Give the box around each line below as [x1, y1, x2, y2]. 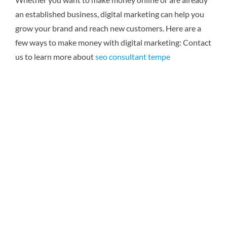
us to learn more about [15, 52, 95, 61]
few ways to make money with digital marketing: [15, 37, 181, 47]
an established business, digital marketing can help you [15, 9, 204, 19]
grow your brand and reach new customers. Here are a [15, 23, 201, 33]
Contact [181, 37, 211, 47]
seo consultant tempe [95, 52, 170, 61]
